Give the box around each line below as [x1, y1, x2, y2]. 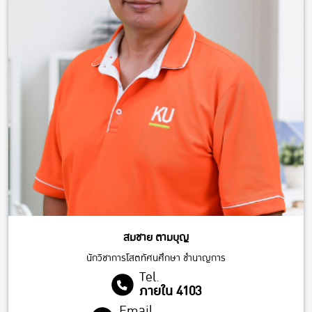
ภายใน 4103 [139, 280, 201, 302]
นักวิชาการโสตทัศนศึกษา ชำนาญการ [86, 249, 226, 266]
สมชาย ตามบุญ [123, 228, 189, 247]
